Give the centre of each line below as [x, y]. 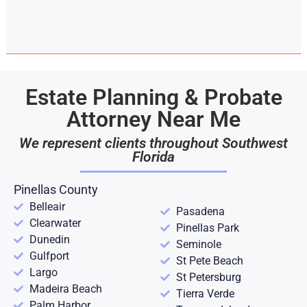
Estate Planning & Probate [153, 98]
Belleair [47, 207]
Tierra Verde [205, 294]
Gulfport [49, 256]
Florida [153, 157]
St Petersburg [208, 278]
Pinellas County [56, 190]
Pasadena [200, 212]
